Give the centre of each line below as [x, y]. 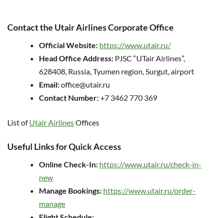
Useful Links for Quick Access [64, 147]
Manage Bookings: [70, 191]
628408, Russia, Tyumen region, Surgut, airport [117, 72]
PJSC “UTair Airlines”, [149, 58]
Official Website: [68, 45]
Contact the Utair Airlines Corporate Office [91, 27]
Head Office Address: [76, 58]
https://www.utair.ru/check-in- [150, 164]
